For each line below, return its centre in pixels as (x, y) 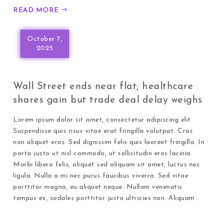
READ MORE (37, 10)
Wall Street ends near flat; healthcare (103, 86)
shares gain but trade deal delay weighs (108, 100)
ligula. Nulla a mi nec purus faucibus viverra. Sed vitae (101, 176)
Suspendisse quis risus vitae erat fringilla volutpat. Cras (103, 131)
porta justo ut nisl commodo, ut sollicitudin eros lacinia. (103, 153)
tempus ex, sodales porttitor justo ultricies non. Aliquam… (106, 198)
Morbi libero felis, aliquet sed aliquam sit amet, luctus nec (107, 164)
